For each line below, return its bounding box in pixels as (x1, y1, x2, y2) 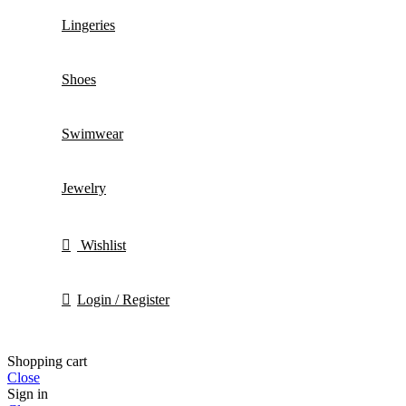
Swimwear (62, 125, 123, 141)
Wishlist (81, 237, 126, 253)
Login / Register (77, 291, 169, 307)
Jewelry (62, 179, 106, 196)
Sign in (7, 385, 48, 401)
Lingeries (62, 16, 115, 33)
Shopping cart (7, 353, 87, 369)
